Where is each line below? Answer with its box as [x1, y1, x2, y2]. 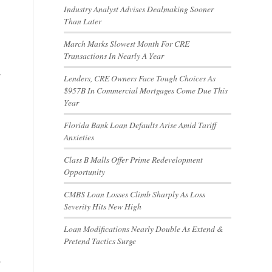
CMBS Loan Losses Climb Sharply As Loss [64, 188, 206, 200]
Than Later [64, 15, 102, 27]
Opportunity [64, 166, 106, 177]
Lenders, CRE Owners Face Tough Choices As [64, 72, 216, 84]
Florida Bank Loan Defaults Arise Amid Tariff [64, 119, 217, 131]
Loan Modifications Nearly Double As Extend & [64, 223, 224, 234]
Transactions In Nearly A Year [64, 50, 165, 61]
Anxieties [64, 131, 95, 143]
